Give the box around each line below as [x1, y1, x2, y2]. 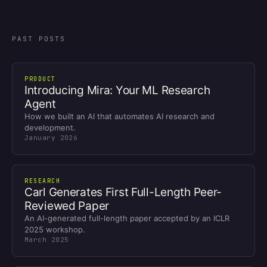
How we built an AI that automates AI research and [24, 111, 215, 122]
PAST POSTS [12, 35, 66, 44]
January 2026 [24, 133, 78, 142]
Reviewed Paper [24, 199, 110, 213]
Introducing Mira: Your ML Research [24, 83, 210, 98]
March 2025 [24, 235, 69, 244]
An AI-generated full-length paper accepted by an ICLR [24, 213, 229, 223]
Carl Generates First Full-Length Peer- [24, 185, 222, 200]
